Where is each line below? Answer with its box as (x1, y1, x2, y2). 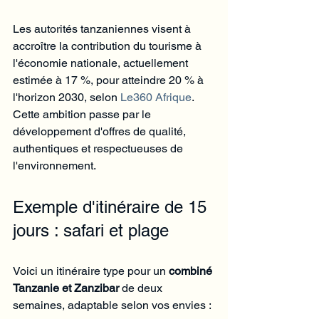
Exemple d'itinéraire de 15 (13, 197, 211, 216)
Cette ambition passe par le (13, 107, 154, 121)
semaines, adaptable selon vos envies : (13, 298, 211, 312)
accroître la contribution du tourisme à (13, 38, 204, 53)
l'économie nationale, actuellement (13, 56, 191, 70)
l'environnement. (13, 158, 96, 172)
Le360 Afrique (120, 90, 192, 104)
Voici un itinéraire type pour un (13, 263, 169, 278)
